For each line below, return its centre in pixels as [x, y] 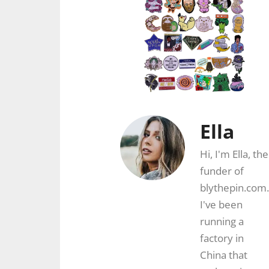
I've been [221, 205]
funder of [222, 171]
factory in [222, 238]
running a [222, 222]
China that [224, 255]
